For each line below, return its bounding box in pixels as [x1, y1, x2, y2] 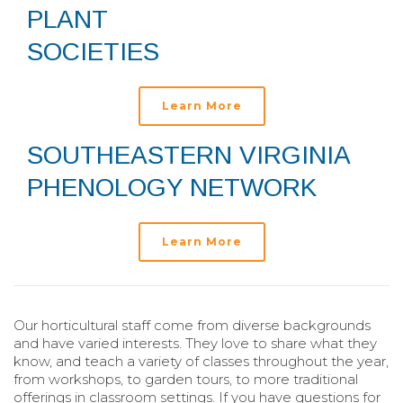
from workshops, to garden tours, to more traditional [13, 371, 358, 389]
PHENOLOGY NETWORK [27, 174, 317, 202]
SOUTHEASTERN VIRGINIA [27, 141, 349, 170]
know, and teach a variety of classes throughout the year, [13, 353, 389, 371]
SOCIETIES [27, 38, 159, 67]
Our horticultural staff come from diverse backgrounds [13, 317, 371, 335]
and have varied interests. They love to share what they [13, 335, 377, 353]
